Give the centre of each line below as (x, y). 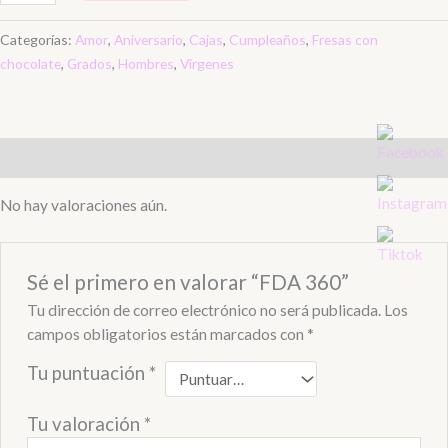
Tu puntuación (87, 373)
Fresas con (345, 40)
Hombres (146, 64)
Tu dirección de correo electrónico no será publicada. (203, 310)
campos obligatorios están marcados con (166, 334)
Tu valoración (85, 423)
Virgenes (207, 64)
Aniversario (148, 40)
